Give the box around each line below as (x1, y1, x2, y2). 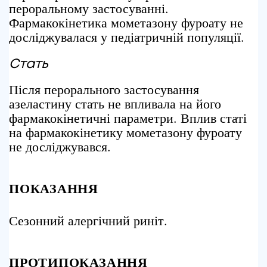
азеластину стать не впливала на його (9, 95, 221, 112)
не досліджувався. (9, 138, 111, 155)
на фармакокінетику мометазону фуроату (9, 123, 242, 141)
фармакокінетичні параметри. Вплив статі (9, 109, 247, 126)
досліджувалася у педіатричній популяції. (9, 28, 244, 45)
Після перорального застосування (9, 80, 199, 98)
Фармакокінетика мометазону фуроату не (9, 14, 243, 31)
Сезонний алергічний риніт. (9, 212, 167, 229)
